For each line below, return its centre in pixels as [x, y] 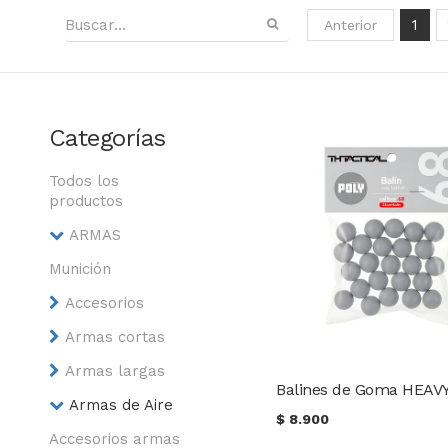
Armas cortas [114, 337]
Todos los [83, 181]
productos [85, 201]
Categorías [107, 138]
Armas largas [114, 371]
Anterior [350, 25]
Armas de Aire [120, 405]
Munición [79, 269]
